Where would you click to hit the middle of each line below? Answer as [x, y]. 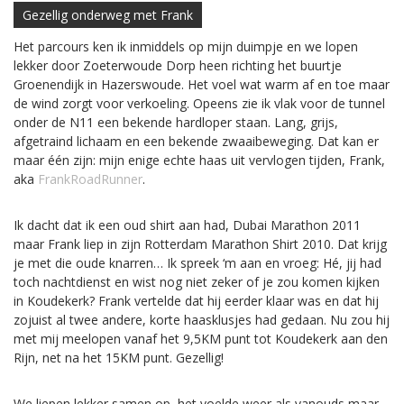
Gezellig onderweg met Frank [108, 14]
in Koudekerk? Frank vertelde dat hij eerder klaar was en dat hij [196, 300]
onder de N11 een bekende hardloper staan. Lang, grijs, [176, 122]
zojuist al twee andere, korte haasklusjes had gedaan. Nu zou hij [202, 319]
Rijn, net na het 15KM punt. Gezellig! [119, 357]
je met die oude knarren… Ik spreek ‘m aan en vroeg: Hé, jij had [197, 262]
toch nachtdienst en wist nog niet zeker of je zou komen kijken [197, 281]
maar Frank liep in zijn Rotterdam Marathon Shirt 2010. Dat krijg [200, 243]
